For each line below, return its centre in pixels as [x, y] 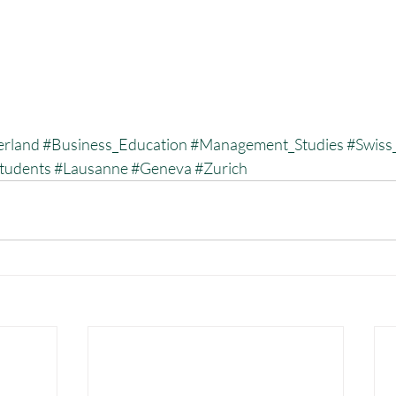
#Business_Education [115, 144]
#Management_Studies [267, 144]
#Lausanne [91, 168]
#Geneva [161, 168]
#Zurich [221, 168]
